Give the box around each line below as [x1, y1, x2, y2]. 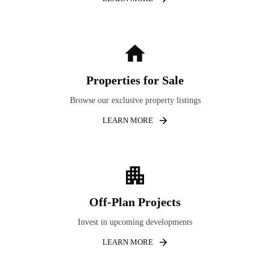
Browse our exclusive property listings [69, 95, 201, 105]
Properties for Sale [86, 73, 184, 87]
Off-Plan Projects [89, 195, 181, 209]
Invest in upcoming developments [78, 217, 192, 227]
